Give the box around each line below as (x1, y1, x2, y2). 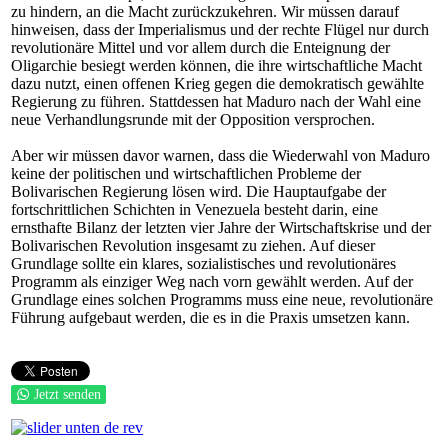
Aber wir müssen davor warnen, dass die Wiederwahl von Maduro (11, 147, 430, 164)
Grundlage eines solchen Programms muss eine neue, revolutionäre (11, 291, 433, 308)
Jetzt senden (34, 387, 101, 402)
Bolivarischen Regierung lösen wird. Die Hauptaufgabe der (11, 183, 386, 200)
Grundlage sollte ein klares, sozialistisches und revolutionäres (11, 255, 396, 272)
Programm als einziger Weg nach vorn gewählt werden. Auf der (11, 273, 413, 290)
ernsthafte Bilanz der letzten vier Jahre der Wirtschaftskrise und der (11, 219, 431, 236)
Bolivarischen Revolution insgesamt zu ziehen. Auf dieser (11, 237, 375, 254)
